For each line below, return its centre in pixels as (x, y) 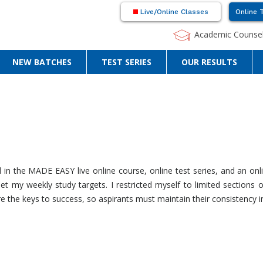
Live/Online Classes (173, 12)
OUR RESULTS (209, 62)
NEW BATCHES (42, 62)
